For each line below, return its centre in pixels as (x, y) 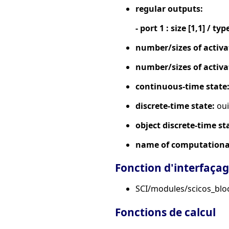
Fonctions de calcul (165, 212)
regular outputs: (169, 8)
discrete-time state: (175, 106)
